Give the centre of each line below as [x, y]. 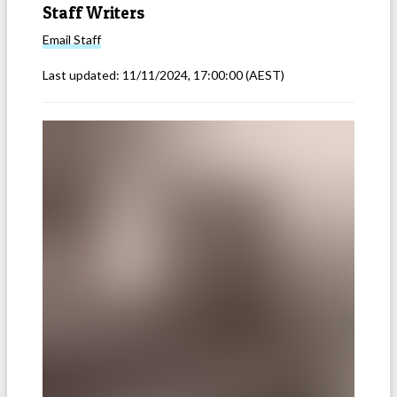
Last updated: [82, 75]
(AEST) [264, 75]
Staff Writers [93, 12]
